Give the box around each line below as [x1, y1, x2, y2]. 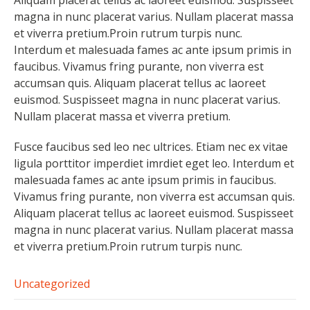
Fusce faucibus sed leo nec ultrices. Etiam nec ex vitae [14, 138, 288, 154]
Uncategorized [14, 275, 90, 291]
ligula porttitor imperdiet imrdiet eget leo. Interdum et [14, 155, 294, 171]
